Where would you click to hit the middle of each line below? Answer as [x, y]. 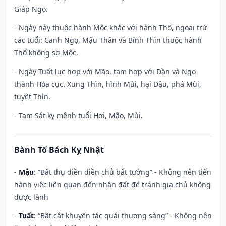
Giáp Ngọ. [31, 9]
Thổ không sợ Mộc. [46, 53]
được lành [31, 197]
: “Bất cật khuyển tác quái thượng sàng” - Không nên [123, 216]
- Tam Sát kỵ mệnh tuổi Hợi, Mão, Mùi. [78, 116]
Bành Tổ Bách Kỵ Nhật [59, 150]
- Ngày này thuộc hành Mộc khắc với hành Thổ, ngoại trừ [110, 28]
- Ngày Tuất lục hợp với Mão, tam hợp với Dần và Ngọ [105, 72]
